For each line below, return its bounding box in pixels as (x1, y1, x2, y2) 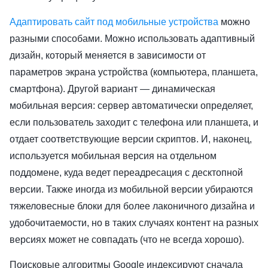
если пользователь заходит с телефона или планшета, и (10, 117, 258, 127)
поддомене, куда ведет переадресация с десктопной (10, 167, 243, 178)
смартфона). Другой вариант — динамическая (10, 83, 215, 94)
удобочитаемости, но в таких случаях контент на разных (10, 217, 258, 228)
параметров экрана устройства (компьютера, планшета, (10, 66, 258, 77)
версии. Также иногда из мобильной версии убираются (10, 184, 253, 194)
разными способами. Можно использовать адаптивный (10, 33, 255, 44)
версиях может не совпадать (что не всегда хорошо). (10, 234, 244, 245)
